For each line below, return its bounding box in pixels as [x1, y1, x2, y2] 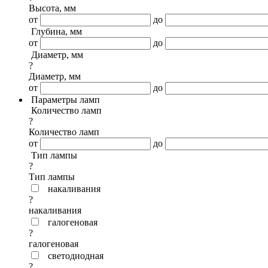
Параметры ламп [31, 95, 100, 105]
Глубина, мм [31, 26, 82, 36]
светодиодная [48, 251, 103, 261]
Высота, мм [29, 3, 76, 13]
